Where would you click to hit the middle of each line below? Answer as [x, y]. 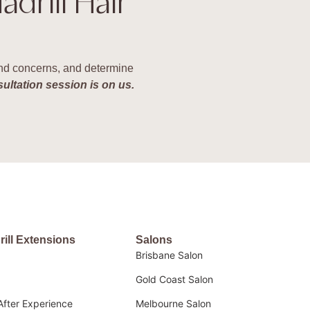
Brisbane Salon [169, 255]
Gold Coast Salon [174, 279]
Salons [154, 240]
